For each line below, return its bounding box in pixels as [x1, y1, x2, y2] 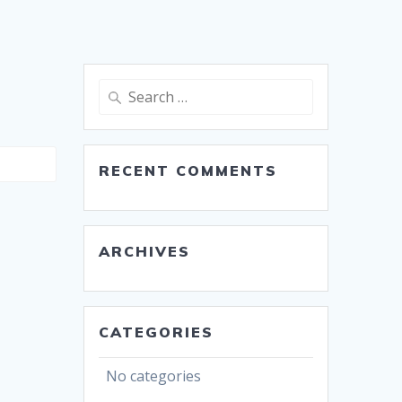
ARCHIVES [99, 242, 191, 261]
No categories [106, 366, 202, 387]
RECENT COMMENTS [99, 162, 278, 180]
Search [98, 80, 140, 99]
